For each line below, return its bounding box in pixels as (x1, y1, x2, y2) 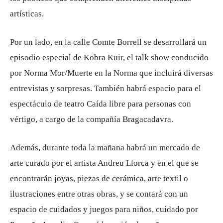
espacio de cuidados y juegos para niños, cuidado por (10, 205, 198, 214)
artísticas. (10, 9, 44, 18)
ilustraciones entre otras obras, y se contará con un (10, 189, 188, 199)
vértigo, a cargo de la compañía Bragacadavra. (10, 114, 173, 124)
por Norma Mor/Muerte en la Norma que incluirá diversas (10, 68, 213, 78)
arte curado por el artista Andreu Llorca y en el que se (10, 158, 199, 168)
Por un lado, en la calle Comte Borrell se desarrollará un (10, 37, 207, 47)
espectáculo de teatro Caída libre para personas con (10, 99, 191, 109)
